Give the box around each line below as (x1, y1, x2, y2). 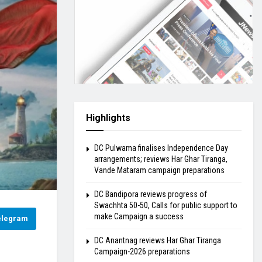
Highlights (86, 112, 130, 123)
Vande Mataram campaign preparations (94, 166, 225, 175)
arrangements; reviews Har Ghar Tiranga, (94, 154, 227, 164)
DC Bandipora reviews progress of (94, 189, 207, 199)
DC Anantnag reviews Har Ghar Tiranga (94, 236, 221, 245)
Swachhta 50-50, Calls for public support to (94, 201, 237, 210)
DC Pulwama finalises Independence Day (94, 143, 228, 153)
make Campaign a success (94, 212, 184, 221)
